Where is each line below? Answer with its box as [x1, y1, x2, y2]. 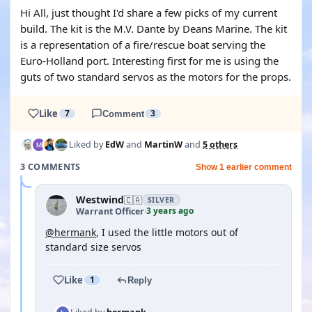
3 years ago [146, 205, 194, 217]
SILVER [148, 195, 175, 205]
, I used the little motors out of [96, 226, 238, 239]
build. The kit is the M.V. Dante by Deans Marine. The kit [20, 22, 287, 36]
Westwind [76, 193, 124, 206]
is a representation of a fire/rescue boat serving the [20, 38, 265, 52]
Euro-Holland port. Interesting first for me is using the [20, 54, 279, 68]
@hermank [45, 226, 96, 239]
